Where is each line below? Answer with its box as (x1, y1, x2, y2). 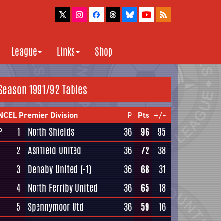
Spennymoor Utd (28, 200, 84, 214)
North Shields (28, 125, 74, 139)
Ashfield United (28, 144, 81, 157)
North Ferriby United (28, 181, 98, 195)
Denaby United (28, 162, 78, 176)
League (11, 44, 37, 59)
